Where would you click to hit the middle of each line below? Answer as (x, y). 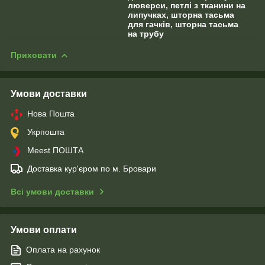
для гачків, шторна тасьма (183, 24)
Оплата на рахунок (63, 249)
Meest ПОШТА (55, 150)
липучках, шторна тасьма (181, 14)
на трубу (146, 33)
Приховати (34, 55)
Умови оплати (44, 230)
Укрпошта (46, 132)
